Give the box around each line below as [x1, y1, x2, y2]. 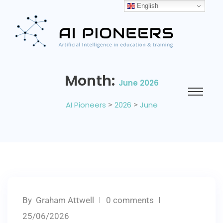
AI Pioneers [65, 100, 106, 110]
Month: [64, 71, 118, 91]
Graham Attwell [36, 195, 94, 205]
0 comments [106, 195, 154, 205]
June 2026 [118, 78, 159, 88]
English [135, 1, 159, 9]
